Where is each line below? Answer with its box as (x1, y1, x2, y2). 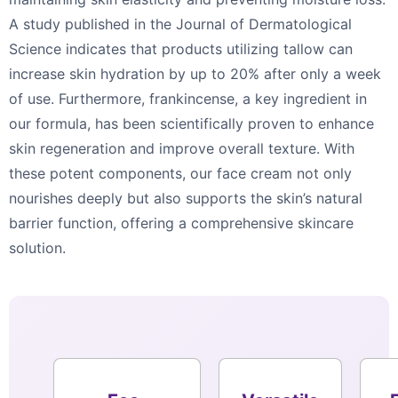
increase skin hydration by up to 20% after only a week (9, 65, 381, 84)
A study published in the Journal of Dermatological (9, 15, 352, 34)
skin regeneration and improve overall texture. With (9, 139, 354, 158)
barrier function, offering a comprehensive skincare (9, 214, 354, 233)
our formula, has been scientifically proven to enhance (9, 115, 374, 133)
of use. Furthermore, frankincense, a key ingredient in (9, 90, 367, 108)
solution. (9, 239, 66, 258)
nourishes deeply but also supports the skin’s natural (9, 189, 362, 208)
